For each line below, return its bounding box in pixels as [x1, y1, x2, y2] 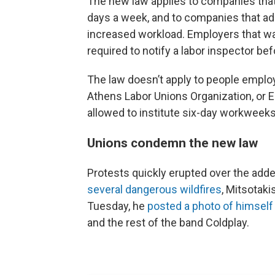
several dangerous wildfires [87, 183, 222, 196]
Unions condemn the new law [87, 135, 258, 150]
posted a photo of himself [147, 199, 273, 212]
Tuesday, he [87, 199, 147, 212]
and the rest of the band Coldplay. [87, 216, 249, 229]
